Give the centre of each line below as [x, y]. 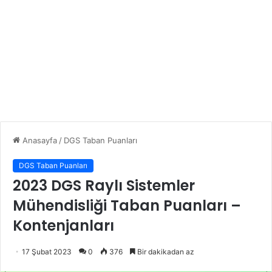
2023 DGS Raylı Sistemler [104, 185]
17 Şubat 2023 [47, 251]
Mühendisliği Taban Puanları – [127, 205]
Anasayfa [39, 140]
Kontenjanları [63, 225]
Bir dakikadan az [165, 251]
